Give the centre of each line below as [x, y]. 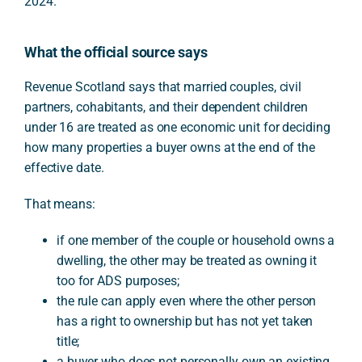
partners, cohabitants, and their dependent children [166, 107]
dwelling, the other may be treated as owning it [187, 261]
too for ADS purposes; [118, 281]
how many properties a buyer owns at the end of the [169, 147]
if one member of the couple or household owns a [196, 240]
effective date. [64, 168]
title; [68, 341]
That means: [59, 204]
